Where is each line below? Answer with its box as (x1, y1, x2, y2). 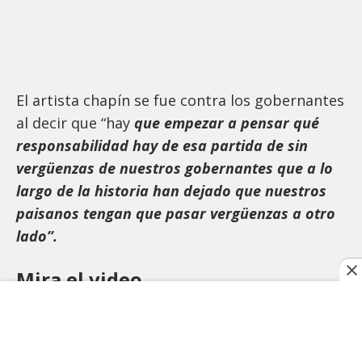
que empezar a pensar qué (134, 112, 319, 133)
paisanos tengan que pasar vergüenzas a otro (16, 203, 335, 223)
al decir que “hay (16, 112, 134, 133)
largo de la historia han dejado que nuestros (16, 180, 326, 200)
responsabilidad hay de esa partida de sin (16, 135, 308, 155)
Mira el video (16, 265, 142, 293)
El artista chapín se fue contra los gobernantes (16, 90, 344, 110)
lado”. (16, 225, 61, 246)
